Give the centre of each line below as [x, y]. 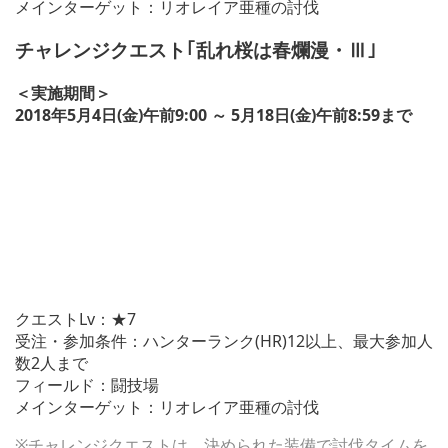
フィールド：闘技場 [87, 384]
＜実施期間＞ [63, 92]
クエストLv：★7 [75, 318]
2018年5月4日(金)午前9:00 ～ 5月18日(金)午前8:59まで [213, 114]
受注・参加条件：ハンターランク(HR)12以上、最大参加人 [224, 340]
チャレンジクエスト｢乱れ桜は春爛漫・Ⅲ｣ [196, 49]
